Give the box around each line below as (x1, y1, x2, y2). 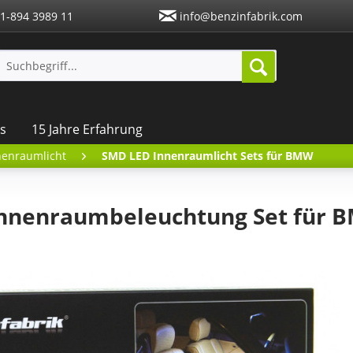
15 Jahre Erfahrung (32, 121, 143, 139)
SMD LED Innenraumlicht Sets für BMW (102, 147, 314, 163)
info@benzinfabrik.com (176, 8, 303, 24)
